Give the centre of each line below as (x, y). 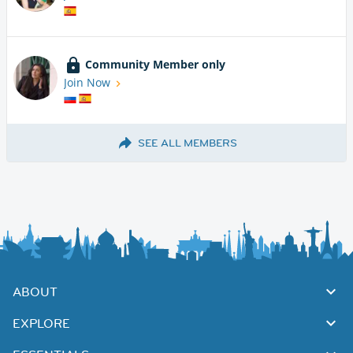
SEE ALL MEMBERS (188, 143)
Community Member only (155, 64)
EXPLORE (41, 323)
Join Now (87, 82)
